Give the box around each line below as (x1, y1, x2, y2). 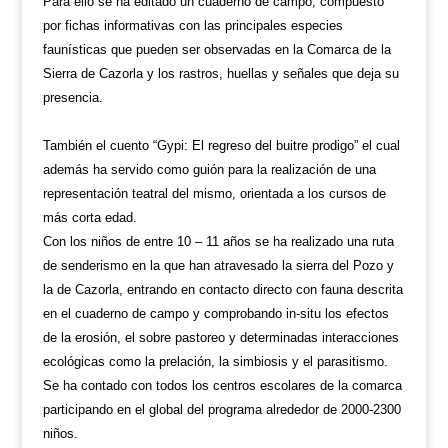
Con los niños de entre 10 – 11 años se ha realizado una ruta (42, 234, 394, 249)
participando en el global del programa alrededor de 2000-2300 (42, 402, 401, 417)
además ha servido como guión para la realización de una (42, 162, 376, 177)
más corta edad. (42, 210, 137, 225)
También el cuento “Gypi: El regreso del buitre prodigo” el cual (42, 138, 400, 153)
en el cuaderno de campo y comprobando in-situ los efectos (42, 306, 389, 321)
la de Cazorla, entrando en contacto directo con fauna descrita (42, 282, 403, 297)
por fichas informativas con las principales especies (42, 18, 343, 33)
